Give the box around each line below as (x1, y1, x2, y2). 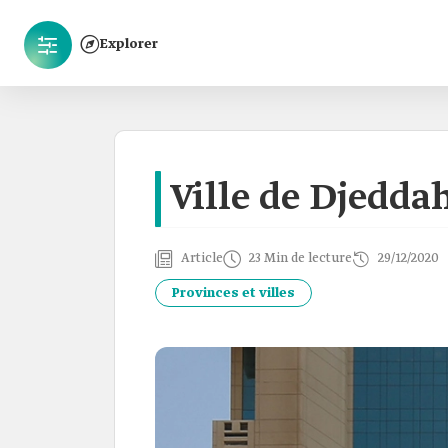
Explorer (100, 35, 158, 53)
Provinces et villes (172, 284, 295, 302)
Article (181, 250, 223, 267)
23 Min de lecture (249, 250, 352, 267)
